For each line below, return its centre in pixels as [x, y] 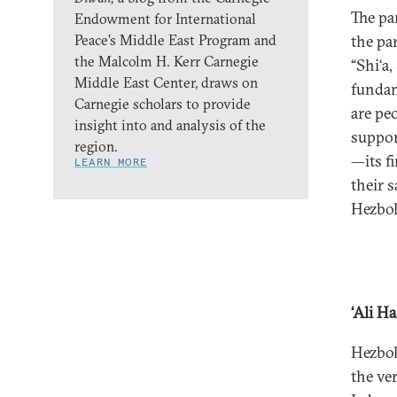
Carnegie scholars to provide [163, 104]
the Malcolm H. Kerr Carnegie [167, 61]
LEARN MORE [111, 162]
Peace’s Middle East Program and [175, 40]
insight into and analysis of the [170, 125]
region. [98, 146]
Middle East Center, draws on [166, 82]
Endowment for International [165, 19]
